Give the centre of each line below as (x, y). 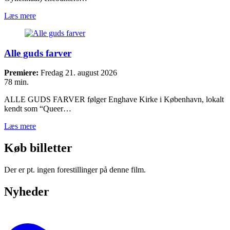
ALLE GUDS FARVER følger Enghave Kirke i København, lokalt (114, 100)
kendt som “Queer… (38, 109)
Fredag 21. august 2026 (78, 73)
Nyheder (27, 191)
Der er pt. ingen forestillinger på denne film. (75, 170)
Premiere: (21, 73)
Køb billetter (38, 148)
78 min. (16, 82)
